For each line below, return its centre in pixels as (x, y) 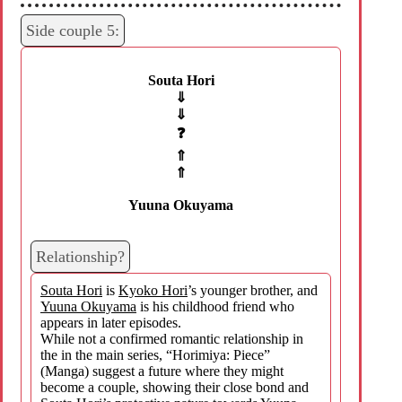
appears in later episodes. (111, 322)
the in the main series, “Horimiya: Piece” (155, 354)
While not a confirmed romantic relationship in (172, 338)
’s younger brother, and (253, 290)
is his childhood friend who (215, 306)
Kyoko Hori (153, 290)
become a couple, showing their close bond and (175, 387)
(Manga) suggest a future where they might (162, 371)
